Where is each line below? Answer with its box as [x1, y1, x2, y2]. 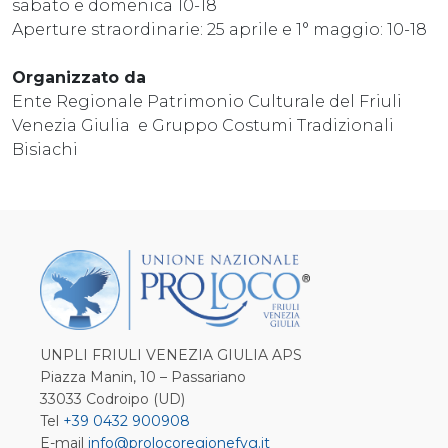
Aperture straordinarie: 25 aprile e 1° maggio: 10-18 [12, 19, 427, 39]
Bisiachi [12, 139, 78, 159]
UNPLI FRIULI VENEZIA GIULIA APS [40, 346, 302, 364]
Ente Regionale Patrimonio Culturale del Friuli [12, 91, 402, 111]
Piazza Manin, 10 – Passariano [40, 368, 246, 386]
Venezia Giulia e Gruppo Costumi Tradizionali [12, 115, 394, 135]
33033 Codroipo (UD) [40, 390, 185, 408]
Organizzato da [12, 67, 146, 87]
